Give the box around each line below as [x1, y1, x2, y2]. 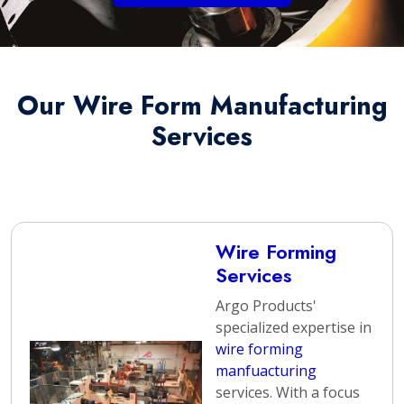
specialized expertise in [216, 317, 372, 337]
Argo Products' [216, 296, 317, 316]
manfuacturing [216, 361, 317, 381]
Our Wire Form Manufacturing [16, 87, 388, 124]
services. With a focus [216, 382, 360, 402]
